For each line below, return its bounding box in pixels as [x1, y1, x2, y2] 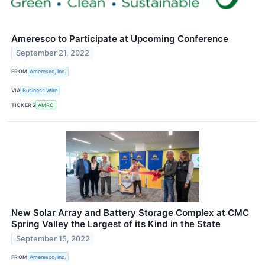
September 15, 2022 [16, 234, 91, 243]
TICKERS [11, 101, 36, 108]
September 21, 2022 [16, 49, 90, 58]
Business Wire [22, 87, 58, 94]
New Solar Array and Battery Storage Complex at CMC [11, 207, 249, 219]
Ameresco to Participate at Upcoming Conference [11, 33, 228, 44]
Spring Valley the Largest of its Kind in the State [11, 218, 221, 230]
